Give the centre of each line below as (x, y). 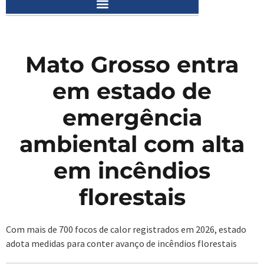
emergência (132, 118)
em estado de (132, 91)
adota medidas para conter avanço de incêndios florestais (121, 244)
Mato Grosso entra (132, 65)
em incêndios (132, 171)
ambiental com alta (132, 144)
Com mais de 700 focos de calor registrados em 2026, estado (126, 230)
